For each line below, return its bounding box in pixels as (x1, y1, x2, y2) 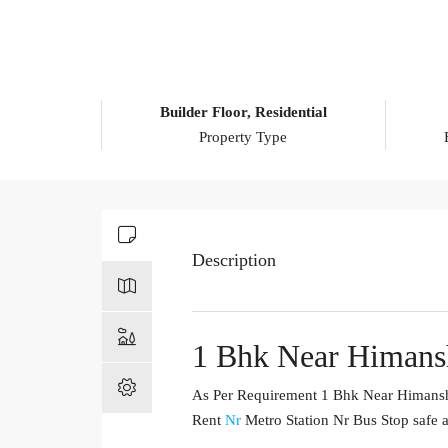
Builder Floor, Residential (159, 103, 327, 120)
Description (192, 249, 276, 270)
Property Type (199, 128, 288, 145)
